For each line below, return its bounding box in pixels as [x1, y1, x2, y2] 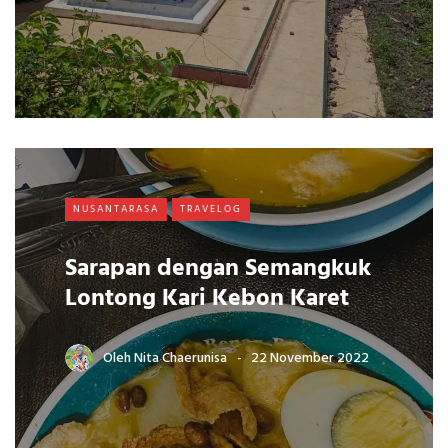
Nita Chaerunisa [134, 346, 227, 370]
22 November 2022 [251, 346, 369, 370]
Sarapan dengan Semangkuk [65, 249, 371, 288]
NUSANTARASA [73, 200, 159, 217]
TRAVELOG [180, 200, 242, 217]
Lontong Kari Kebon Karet [65, 279, 349, 318]
